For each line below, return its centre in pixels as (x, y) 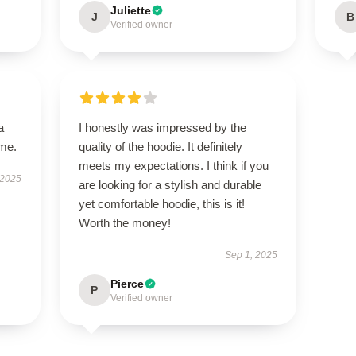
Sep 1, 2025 (252, 255)
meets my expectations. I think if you (173, 166)
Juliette (130, 10)
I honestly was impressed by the (162, 128)
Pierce (127, 284)
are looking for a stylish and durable (170, 185)
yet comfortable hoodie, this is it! (161, 204)
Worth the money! (124, 223)
